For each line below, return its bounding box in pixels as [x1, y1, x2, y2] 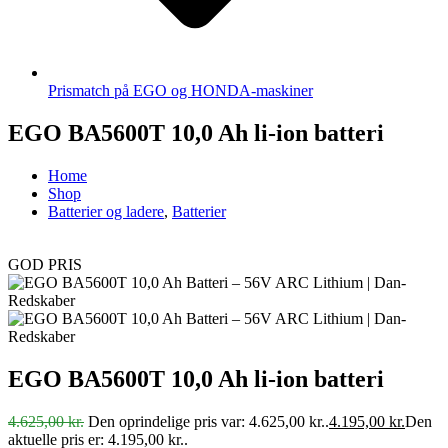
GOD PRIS [8, 255, 82, 273]
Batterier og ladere [48, 202, 164, 220]
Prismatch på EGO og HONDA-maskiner [48, 82, 313, 99]
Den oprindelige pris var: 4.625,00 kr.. [88, 412, 329, 430]
